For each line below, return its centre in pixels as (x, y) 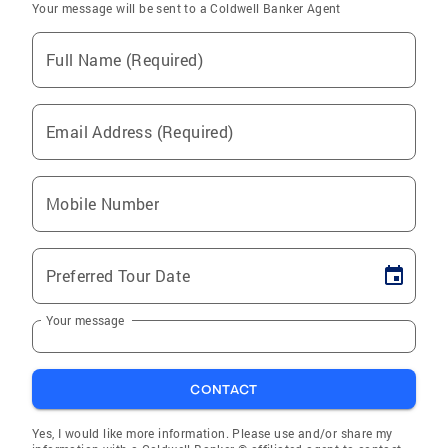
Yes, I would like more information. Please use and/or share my (212, 433)
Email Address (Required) (140, 132)
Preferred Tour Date (118, 276)
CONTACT (224, 389)
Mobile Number (103, 204)
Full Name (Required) (124, 60)
